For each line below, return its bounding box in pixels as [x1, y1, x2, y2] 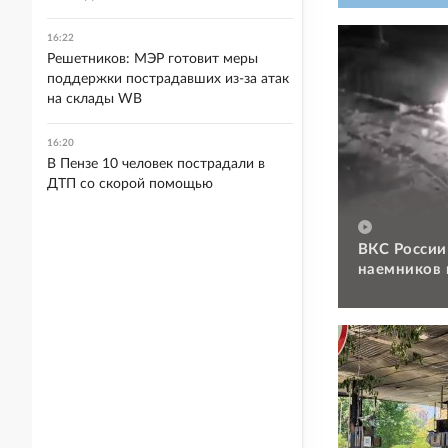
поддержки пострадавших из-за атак [47, 72, 289, 86]
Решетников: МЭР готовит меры [47, 52, 258, 66]
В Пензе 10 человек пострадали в [47, 157, 265, 171]
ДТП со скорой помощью [47, 177, 213, 191]
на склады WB [47, 92, 142, 106]
